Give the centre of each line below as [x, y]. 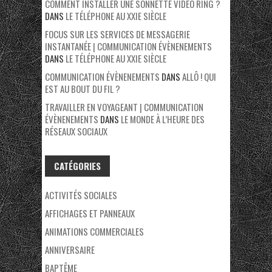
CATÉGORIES [77, 166]
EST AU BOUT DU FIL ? [83, 89]
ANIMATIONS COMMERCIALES [94, 232]
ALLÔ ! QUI [199, 77]
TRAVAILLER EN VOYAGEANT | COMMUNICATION [124, 107]
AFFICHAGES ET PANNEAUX [90, 213]
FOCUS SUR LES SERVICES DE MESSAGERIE [117, 34]
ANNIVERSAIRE [70, 250]
